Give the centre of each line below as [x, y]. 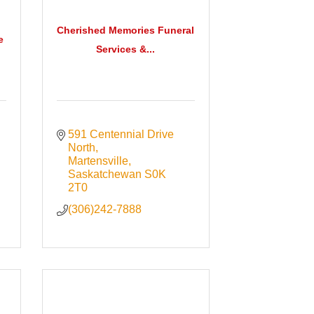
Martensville [98, 161]
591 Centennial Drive [121, 135]
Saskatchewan [105, 175]
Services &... [126, 49]
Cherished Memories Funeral [126, 30]
